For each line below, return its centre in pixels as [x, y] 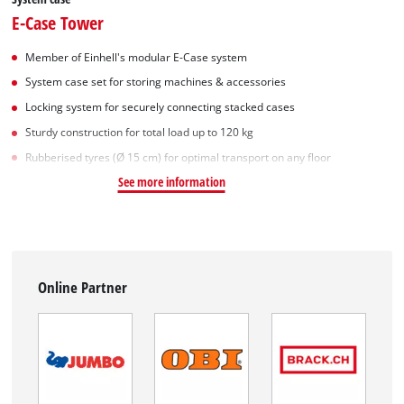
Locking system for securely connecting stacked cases [161, 107]
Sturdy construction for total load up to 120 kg [140, 132]
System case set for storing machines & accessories [156, 82]
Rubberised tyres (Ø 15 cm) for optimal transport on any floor [179, 157]
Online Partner [83, 287]
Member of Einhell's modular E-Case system [137, 57]
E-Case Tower [58, 22]
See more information [171, 181]
